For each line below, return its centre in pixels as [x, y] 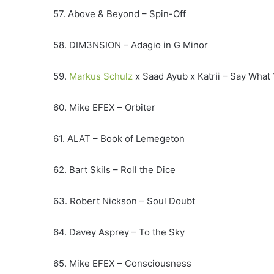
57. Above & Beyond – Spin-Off [120, 14]
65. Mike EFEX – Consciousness [122, 264]
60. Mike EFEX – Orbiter [104, 108]
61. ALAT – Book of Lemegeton [119, 139]
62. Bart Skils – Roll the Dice [114, 170]
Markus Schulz [101, 76]
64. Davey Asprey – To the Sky [119, 232]
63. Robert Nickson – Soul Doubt [124, 201]
